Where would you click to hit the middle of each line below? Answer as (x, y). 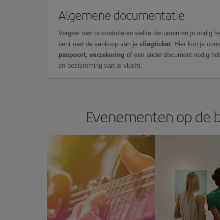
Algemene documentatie (122, 14)
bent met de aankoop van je (99, 44)
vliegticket (155, 44)
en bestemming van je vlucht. (100, 65)
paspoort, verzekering (92, 55)
